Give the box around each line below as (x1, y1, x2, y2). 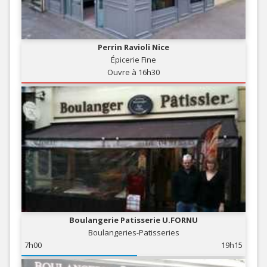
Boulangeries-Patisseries (88, 227, 179, 238)
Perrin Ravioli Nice (98, 41, 169, 52)
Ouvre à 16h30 (107, 66, 160, 77)
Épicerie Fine (111, 54, 156, 65)
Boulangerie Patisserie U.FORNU (69, 215, 198, 226)
